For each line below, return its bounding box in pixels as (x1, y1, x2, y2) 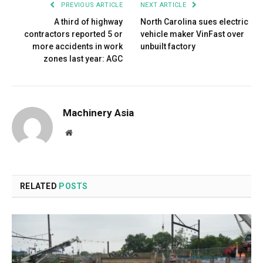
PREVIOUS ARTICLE (59, 1, 123, 9)
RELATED (20, 181, 59, 191)
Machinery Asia (63, 107, 134, 119)
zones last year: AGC (43, 54, 123, 64)
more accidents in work (32, 42, 123, 52)
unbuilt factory (140, 42, 195, 52)
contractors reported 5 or (24, 29, 123, 39)
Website (72, 128, 98, 137)
